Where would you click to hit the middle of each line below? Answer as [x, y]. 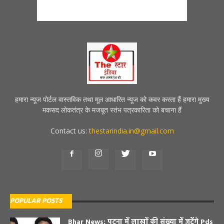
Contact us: [69, 131]
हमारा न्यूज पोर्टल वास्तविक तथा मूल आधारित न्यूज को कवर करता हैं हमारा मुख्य [112, 99]
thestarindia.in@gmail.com [131, 131]
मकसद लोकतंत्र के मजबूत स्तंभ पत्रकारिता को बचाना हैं [112, 110]
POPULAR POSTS [36, 201]
